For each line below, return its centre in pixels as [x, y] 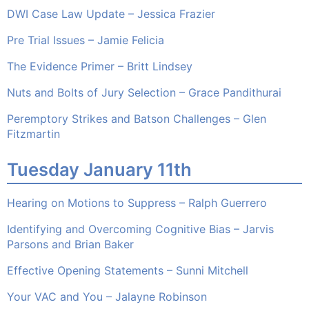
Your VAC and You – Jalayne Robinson [107, 297]
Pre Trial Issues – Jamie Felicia [86, 40]
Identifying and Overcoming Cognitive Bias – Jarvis [140, 229]
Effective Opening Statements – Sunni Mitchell [128, 271]
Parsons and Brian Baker [70, 245]
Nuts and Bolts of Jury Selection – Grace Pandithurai [144, 93]
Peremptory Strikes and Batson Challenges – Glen [137, 119]
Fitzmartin [33, 134]
